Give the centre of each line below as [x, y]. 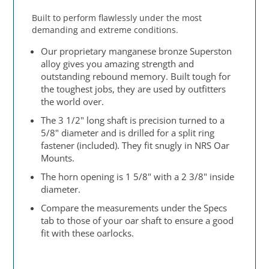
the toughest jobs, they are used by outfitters [134, 89]
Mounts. [58, 158]
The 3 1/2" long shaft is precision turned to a [133, 120]
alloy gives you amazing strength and [118, 64]
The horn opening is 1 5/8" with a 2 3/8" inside [138, 177]
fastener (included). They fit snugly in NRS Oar [135, 146]
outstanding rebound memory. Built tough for [136, 77]
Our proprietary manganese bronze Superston [137, 51]
